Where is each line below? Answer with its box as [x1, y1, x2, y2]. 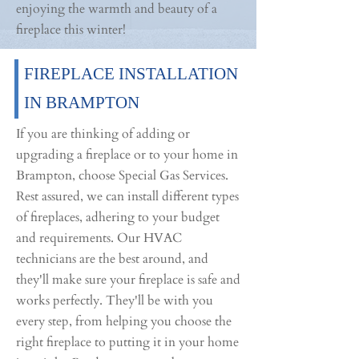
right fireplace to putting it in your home [16, 333, 239, 351]
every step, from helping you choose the [16, 313, 232, 330]
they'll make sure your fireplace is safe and [16, 271, 240, 288]
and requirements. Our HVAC [16, 229, 182, 247]
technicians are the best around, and [16, 250, 208, 268]
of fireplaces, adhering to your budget [16, 208, 220, 226]
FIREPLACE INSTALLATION [24, 64, 238, 83]
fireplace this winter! [16, 21, 126, 38]
